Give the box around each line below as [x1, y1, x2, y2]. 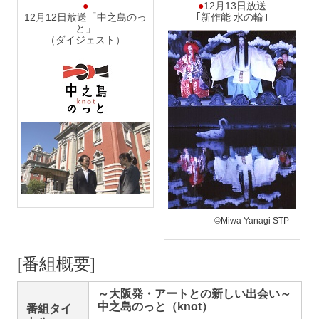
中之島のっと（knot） [98, 300, 213, 313]
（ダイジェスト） [46, 34, 125, 46]
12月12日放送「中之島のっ [24, 11, 147, 23]
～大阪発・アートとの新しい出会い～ [98, 288, 291, 300]
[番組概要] [17, 254, 95, 273]
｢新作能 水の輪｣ [196, 11, 269, 23]
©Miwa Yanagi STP [214, 216, 290, 226]
